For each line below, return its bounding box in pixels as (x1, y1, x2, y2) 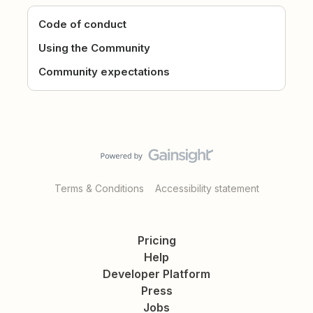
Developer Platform (103, 267, 210, 282)
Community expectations (38, 65, 170, 79)
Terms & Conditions (54, 182, 144, 195)
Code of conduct (38, 17, 127, 31)
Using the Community (38, 41, 151, 55)
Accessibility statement (154, 182, 259, 195)
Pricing (137, 233, 176, 248)
